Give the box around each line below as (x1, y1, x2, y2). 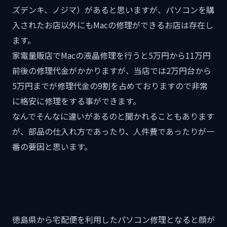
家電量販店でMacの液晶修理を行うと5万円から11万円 (12, 49, 211, 61)
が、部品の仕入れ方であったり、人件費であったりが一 (12, 125, 214, 137)
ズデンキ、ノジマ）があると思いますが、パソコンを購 (12, 3, 214, 16)
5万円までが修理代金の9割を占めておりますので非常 (12, 79, 208, 92)
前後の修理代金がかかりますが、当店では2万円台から (12, 64, 211, 77)
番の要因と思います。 (12, 140, 92, 153)
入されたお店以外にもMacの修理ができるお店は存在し (12, 18, 213, 31)
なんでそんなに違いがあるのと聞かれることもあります (12, 109, 214, 122)
